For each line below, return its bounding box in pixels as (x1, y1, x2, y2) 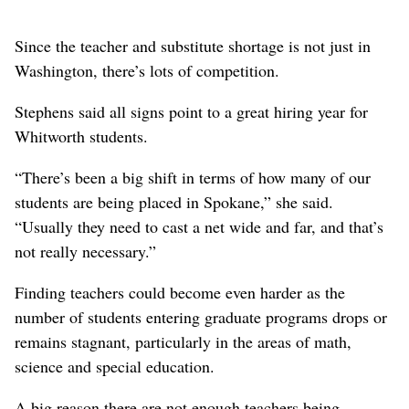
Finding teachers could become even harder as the (15, 280, 345, 303)
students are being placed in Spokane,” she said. (15, 190, 333, 213)
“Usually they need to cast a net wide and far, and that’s (15, 215, 383, 237)
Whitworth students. (15, 124, 148, 147)
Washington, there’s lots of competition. (15, 58, 279, 81)
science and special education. (15, 354, 215, 377)
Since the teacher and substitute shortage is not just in (15, 34, 371, 57)
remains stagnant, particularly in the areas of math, (15, 330, 351, 352)
